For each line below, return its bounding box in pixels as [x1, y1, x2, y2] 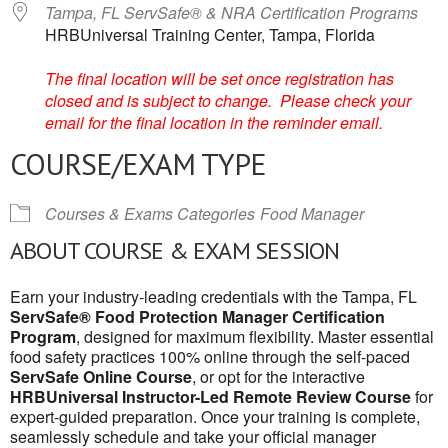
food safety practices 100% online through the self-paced [10, 345, 410, 368]
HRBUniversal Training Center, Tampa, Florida [45, 23, 375, 46]
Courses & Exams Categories [45, 202, 255, 225]
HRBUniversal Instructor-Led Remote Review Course [10, 385, 411, 408]
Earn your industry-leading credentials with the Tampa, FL [10, 285, 417, 308]
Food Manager [260, 202, 364, 225]
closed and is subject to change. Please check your [45, 89, 411, 112]
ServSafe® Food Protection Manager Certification [10, 305, 385, 328]
